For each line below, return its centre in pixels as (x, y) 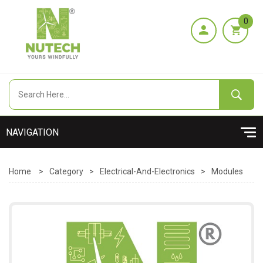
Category (66, 171)
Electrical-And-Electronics (147, 171)
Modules (227, 171)
